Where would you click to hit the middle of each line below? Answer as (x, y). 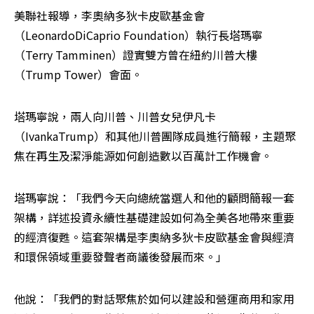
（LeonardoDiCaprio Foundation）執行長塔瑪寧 (138, 35)
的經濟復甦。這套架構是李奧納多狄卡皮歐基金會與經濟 (154, 237)
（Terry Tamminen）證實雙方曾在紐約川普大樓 (136, 54)
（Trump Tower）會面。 (78, 74)
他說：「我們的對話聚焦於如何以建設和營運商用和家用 (154, 298)
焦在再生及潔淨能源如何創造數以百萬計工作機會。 (143, 155)
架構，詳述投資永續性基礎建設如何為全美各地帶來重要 (154, 217)
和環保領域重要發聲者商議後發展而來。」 (121, 256)
